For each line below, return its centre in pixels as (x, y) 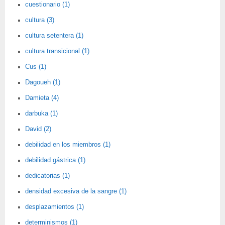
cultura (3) (40, 20)
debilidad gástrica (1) (55, 160)
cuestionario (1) (47, 5)
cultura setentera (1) (54, 36)
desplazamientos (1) (54, 207)
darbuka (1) (41, 114)
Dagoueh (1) (43, 82)
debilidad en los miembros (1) (68, 145)
